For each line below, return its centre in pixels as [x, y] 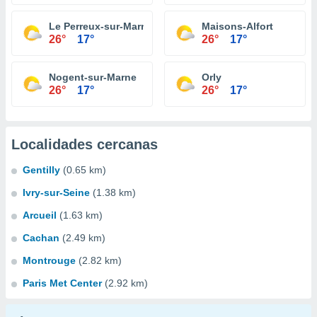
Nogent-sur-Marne [93, 77]
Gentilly [41, 170]
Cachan [41, 238]
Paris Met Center [62, 283]
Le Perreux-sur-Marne [101, 26]
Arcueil [40, 215]
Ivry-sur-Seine [56, 192]
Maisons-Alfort [237, 26]
